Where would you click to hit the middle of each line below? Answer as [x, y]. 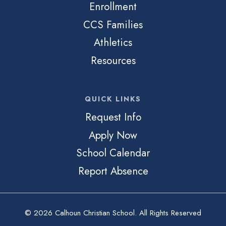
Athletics [113, 43]
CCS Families [113, 24]
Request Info [113, 117]
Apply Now [113, 135]
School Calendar [113, 153]
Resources [113, 60]
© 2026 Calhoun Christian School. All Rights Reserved [113, 213]
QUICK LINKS [113, 99]
